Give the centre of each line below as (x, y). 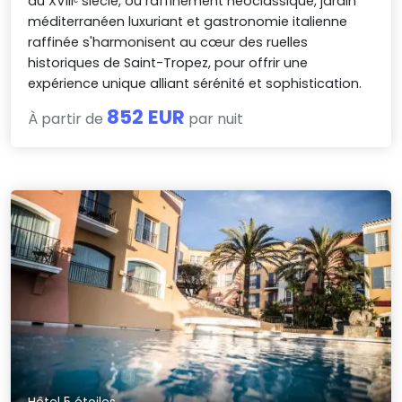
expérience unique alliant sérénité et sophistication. (195, 84)
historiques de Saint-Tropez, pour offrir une (168, 63)
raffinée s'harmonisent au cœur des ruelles (168, 43)
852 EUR (146, 118)
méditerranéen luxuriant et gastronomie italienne (188, 22)
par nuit (214, 119)
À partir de (68, 119)
